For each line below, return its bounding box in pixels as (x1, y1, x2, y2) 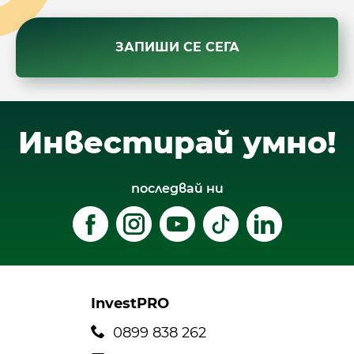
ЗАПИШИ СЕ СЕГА (115, 40, 239, 55)
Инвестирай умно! (18, 124, 336, 162)
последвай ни (130, 180, 224, 196)
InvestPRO (91, 294, 169, 312)
